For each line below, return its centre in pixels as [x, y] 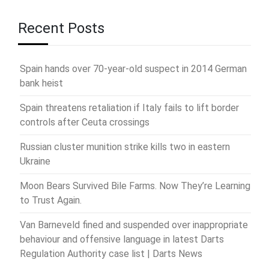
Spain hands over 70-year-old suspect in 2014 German [133, 68]
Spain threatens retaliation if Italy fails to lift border [129, 107]
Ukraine [35, 161]
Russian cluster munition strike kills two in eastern [125, 147]
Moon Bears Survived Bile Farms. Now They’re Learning [135, 186]
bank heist [41, 83]
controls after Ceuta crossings [85, 122]
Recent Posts [61, 28]
